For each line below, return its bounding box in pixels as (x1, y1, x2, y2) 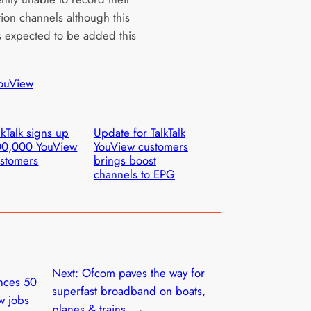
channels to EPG (93, 165, 175, 183)
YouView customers (93, 137, 188, 155)
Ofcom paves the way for (82, 264, 205, 281)
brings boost (93, 151, 156, 169)
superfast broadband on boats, (52, 282, 206, 299)
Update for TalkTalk (93, 124, 185, 141)
